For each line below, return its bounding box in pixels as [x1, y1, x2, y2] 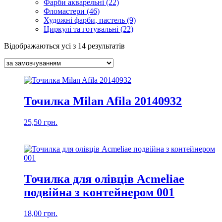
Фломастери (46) [44, 7, 100, 16]
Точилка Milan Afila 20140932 [24, 95, 182, 108]
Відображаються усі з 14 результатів [4, 42, 125, 51]
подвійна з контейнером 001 [24, 186, 174, 199]
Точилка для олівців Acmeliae [24, 172, 184, 186]
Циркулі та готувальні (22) [44, 25, 133, 34]
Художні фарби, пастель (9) [44, 16, 136, 25]
